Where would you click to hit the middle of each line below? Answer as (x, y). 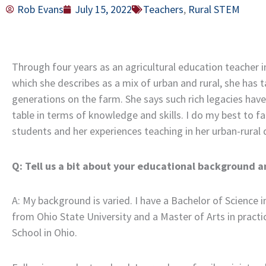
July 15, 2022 (103, 9)
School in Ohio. (45, 232)
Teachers (163, 9)
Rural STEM (214, 9)
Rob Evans (40, 9)
